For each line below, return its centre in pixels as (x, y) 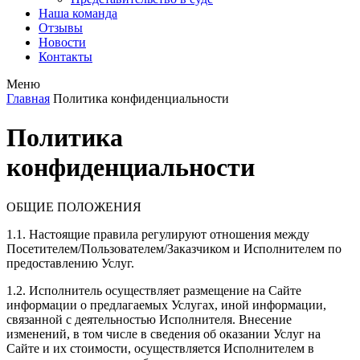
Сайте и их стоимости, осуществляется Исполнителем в (160, 348)
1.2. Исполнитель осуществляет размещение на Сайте (154, 290)
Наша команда (78, 13)
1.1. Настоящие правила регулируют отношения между (158, 234)
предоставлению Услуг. (70, 263)
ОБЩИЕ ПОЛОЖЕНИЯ (74, 207)
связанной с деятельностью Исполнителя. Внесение (149, 319)
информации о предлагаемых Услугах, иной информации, (166, 305)
